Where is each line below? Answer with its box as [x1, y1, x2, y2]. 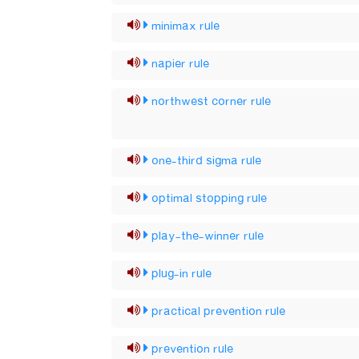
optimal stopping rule [151, 188, 268, 209]
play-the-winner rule [151, 226, 264, 247]
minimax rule [151, 16, 220, 37]
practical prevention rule [151, 301, 286, 322]
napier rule [151, 54, 210, 75]
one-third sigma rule [151, 151, 262, 171]
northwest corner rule [151, 91, 272, 112]
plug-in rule [151, 264, 212, 284]
